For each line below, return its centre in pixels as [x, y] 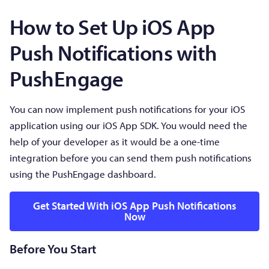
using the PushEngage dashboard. [83, 174]
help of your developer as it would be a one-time [115, 141]
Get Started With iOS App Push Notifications [134, 205]
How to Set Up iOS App [112, 26]
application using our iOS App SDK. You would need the [128, 125]
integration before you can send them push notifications [131, 158]
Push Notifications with [113, 52]
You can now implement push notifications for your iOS [127, 109]
